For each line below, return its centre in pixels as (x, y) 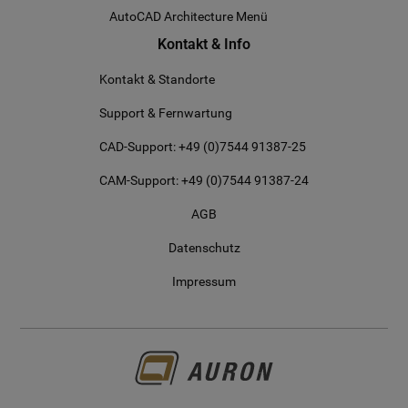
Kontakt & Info (204, 44)
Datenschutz (204, 248)
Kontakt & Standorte (157, 79)
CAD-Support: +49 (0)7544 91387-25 (203, 147)
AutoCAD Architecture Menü (189, 16)
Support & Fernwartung (166, 113)
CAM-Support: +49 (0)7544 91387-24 (204, 180)
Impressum (204, 281)
